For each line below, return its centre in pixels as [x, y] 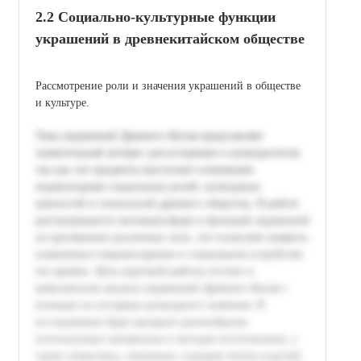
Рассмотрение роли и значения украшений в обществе [168, 85]
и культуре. [62, 102]
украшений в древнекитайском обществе [170, 38]
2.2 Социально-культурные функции [156, 17]
